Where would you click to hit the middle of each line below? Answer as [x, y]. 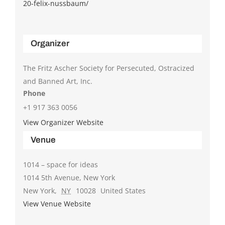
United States [123, 190]
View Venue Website [57, 203]
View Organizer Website [63, 122]
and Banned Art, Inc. [58, 81]
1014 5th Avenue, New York [69, 177]
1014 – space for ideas [60, 164]
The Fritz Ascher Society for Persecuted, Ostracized [108, 68]
